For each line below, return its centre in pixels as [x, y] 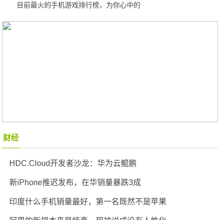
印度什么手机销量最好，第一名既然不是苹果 [88, 202]
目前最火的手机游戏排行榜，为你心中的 [79, 5]
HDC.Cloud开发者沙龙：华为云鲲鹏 [73, 163]
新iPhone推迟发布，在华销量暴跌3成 [75, 182]
